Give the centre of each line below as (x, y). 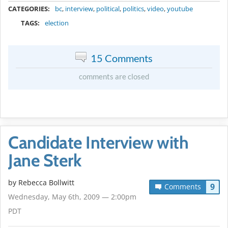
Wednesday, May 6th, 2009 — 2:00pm (72, 197)
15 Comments (122, 58)
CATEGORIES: (29, 9)
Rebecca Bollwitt (46, 183)
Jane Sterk (45, 161)
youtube (180, 9)
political (108, 9)
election (57, 23)
